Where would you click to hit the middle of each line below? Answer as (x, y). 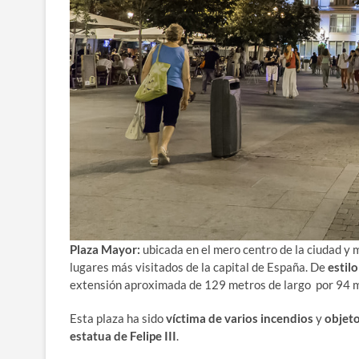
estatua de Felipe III (123, 335)
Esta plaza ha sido (118, 318)
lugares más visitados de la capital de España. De (199, 266)
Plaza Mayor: (106, 249)
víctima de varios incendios (240, 318)
